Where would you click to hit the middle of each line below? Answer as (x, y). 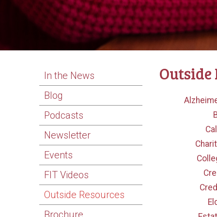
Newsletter (68, 135)
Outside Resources (85, 195)
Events (59, 155)
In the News (70, 76)
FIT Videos (67, 175)
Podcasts (64, 116)
